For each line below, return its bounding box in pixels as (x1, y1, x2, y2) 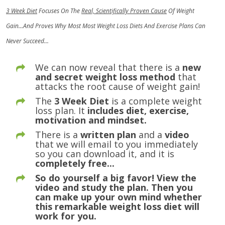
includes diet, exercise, (87, 104, 189, 117)
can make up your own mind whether (35, 191, 202, 203)
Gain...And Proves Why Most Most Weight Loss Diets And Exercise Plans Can (6, 22, 205, 30)
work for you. (35, 210, 96, 222)
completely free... (35, 157, 115, 169)
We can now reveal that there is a (35, 61, 182, 73)
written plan (80, 129, 136, 141)
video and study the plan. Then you (35, 181, 193, 193)
